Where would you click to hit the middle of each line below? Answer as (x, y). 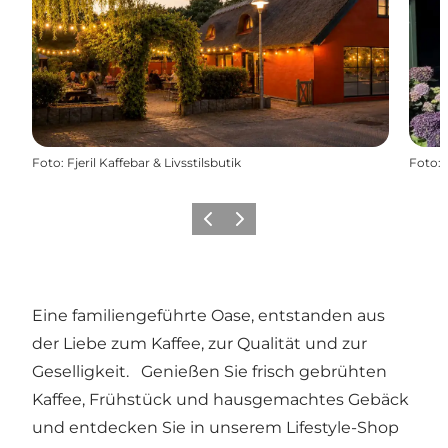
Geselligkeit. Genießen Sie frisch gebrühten (209, 371)
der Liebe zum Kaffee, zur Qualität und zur (199, 343)
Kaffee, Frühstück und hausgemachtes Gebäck (220, 399)
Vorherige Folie (242, 225)
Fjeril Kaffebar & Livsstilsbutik (154, 162)
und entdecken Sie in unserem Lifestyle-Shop (215, 427)
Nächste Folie (269, 225)
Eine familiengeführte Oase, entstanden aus (208, 315)
